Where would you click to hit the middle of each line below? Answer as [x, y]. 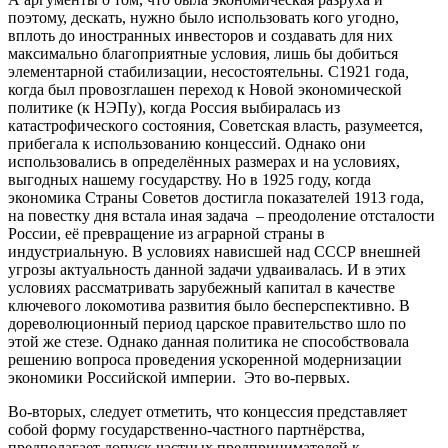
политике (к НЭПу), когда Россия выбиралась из [174, 107]
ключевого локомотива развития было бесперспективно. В [209, 305]
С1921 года [366, 71]
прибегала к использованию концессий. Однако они [187, 143]
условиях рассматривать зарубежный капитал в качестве [201, 287]
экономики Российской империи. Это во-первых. [179, 377]
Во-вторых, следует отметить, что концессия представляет [207, 411]
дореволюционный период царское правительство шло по [207, 323]
